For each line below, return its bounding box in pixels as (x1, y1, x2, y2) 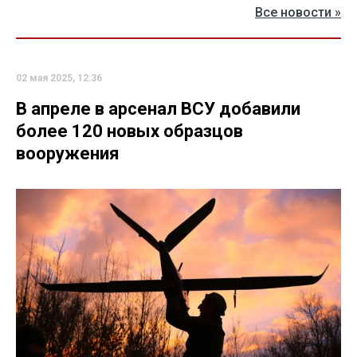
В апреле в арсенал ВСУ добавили (16, 98, 300, 119)
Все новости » (255, 4, 341, 20)
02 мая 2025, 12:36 (16, 72, 102, 84)
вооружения (16, 143, 120, 163)
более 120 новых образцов (16, 120, 243, 141)
